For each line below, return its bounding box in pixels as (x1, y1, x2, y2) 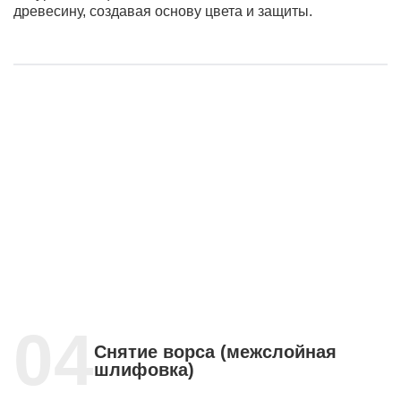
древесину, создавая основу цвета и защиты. (13, 4, 312, 20)
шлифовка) (94, 359, 194, 380)
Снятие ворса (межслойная (94, 341, 337, 362)
